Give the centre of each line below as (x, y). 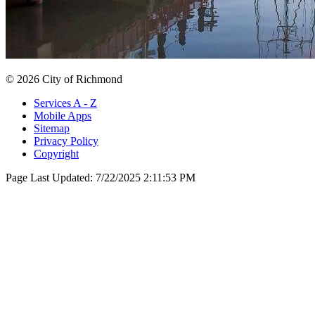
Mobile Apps (63, 116)
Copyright (56, 154)
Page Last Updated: (51, 178)
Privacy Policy (66, 141)
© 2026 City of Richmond (64, 79)
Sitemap (52, 129)
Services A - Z (65, 103)
